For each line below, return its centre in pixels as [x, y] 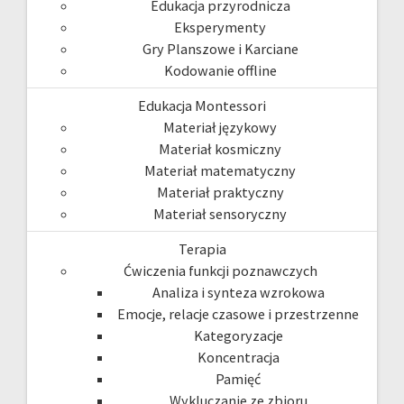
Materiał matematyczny [220, 170]
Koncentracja [238, 357]
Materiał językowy [220, 127]
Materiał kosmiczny [220, 148]
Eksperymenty [220, 27]
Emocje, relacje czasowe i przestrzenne [238, 313]
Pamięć [238, 378]
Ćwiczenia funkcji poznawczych [220, 270]
